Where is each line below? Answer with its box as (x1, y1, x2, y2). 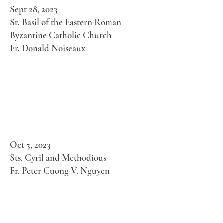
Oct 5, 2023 (10, 139, 50, 150)
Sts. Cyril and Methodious (10, 152, 106, 163)
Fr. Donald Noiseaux (10, 42, 85, 54)
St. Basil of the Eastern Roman (10, 16, 121, 28)
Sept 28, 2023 (10, 3, 57, 15)
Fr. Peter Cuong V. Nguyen (10, 165, 110, 176)
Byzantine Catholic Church (10, 29, 111, 41)
